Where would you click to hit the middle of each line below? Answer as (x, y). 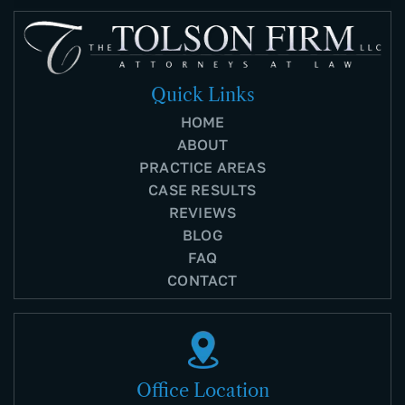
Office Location (202, 391)
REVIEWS (202, 213)
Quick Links (202, 95)
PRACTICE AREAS (202, 168)
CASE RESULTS (202, 190)
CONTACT (202, 281)
